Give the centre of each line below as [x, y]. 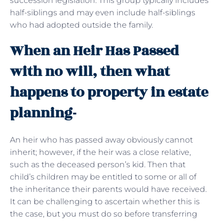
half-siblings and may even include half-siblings [103, 12]
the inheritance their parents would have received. [108, 189]
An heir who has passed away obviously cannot [101, 140]
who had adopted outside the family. [82, 25]
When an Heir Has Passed [94, 51]
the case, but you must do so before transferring [104, 214]
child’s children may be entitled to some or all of [103, 177]
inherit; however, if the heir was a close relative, [100, 152]
